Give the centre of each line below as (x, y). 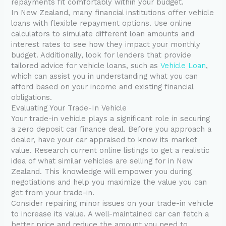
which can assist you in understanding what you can (105, 76)
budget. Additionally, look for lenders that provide (101, 55)
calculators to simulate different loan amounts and (103, 34)
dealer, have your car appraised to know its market (104, 140)
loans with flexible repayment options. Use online (102, 23)
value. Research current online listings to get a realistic (110, 151)
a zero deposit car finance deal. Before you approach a (111, 129)
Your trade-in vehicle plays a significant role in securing (111, 119)
